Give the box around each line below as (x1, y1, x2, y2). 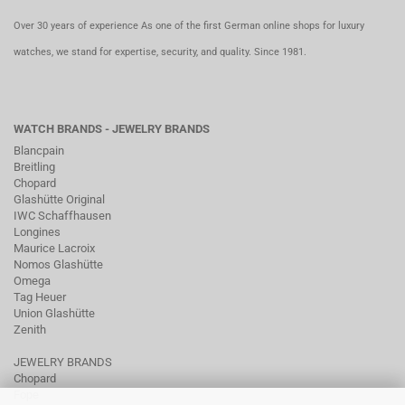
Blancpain (14, 144, 64, 157)
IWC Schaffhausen (14, 209, 111, 222)
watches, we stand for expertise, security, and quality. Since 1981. (14, 46, 306, 58)
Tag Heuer (14, 290, 66, 304)
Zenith (14, 323, 46, 336)
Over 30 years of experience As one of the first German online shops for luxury (14, 20, 364, 32)
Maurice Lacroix (14, 241, 95, 255)
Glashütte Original (14, 193, 105, 206)
